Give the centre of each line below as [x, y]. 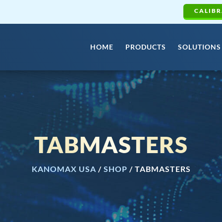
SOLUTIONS [199, 47]
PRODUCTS [146, 47]
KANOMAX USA [64, 169]
